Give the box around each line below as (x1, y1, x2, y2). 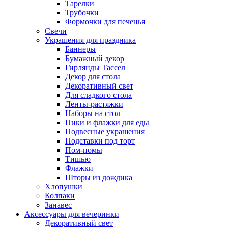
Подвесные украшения (65, 127, 145, 136)
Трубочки (65, 8, 99, 17)
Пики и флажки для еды (65, 118, 149, 127)
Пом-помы (65, 146, 102, 155)
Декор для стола (65, 72, 121, 81)
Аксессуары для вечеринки (24, 210, 119, 219)
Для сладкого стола (65, 91, 132, 100)
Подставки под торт (65, 136, 135, 146)
